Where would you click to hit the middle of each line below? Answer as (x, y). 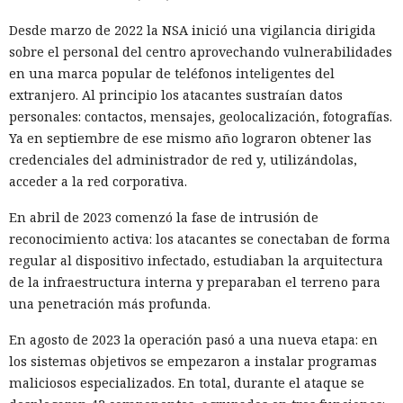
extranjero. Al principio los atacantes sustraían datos (176, 94)
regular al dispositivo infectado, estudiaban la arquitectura (196, 260)
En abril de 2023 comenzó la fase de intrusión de (164, 217)
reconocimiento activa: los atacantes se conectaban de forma (200, 238)
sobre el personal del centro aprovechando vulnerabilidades (201, 51)
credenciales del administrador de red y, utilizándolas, (183, 159)
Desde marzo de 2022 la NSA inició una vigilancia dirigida (193, 30)
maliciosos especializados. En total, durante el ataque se (187, 382)
